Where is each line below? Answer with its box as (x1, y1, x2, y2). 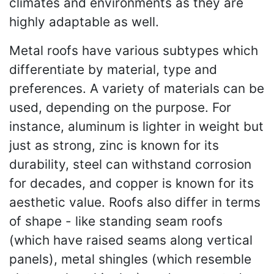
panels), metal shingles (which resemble (9, 251, 251, 267)
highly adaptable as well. (9, 14, 159, 29)
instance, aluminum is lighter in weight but (9, 119, 264, 134)
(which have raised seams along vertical (9, 232, 253, 248)
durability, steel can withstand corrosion (9, 157, 251, 172)
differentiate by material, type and (9, 62, 217, 77)
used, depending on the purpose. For (9, 100, 231, 115)
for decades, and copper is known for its (9, 176, 254, 191)
